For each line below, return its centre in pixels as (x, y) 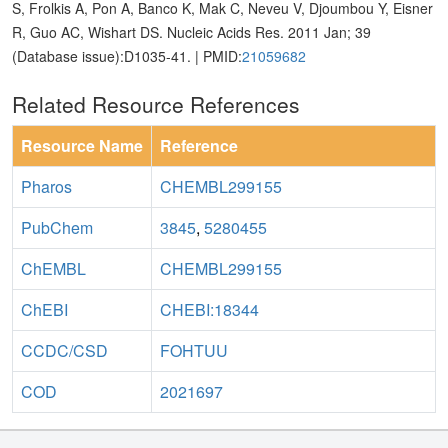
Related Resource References (156, 104)
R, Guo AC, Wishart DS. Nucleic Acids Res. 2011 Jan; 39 (191, 32)
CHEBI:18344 (209, 310)
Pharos (46, 187)
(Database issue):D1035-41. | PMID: (127, 56)
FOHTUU (194, 351)
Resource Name (82, 146)
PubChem (57, 228)
